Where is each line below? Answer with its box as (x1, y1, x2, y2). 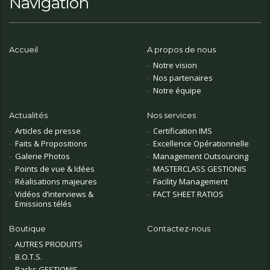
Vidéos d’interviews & (15, 189, 93, 199)
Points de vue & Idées (15, 163, 95, 174)
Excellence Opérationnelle (153, 138, 249, 149)
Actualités (9, 110, 48, 120)
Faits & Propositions (15, 138, 87, 149)
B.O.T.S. (15, 251, 42, 262)
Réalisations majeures (15, 176, 97, 187)
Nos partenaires (153, 72, 213, 83)
